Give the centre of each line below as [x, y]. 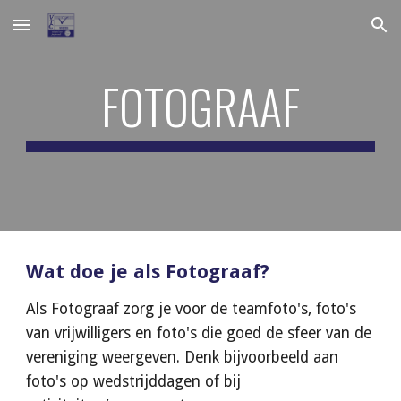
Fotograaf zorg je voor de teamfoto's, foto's [204, 309]
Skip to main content [78, 33]
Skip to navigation [331, 33]
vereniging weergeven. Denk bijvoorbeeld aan [183, 357]
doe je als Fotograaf [166, 272]
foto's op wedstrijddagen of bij [134, 381]
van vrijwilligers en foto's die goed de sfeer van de [199, 333]
